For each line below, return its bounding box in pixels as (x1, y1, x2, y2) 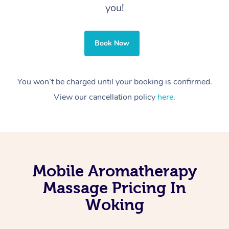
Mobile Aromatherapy (32, 162, 197, 180)
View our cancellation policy (54, 91, 157, 103)
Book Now (95, 38, 129, 49)
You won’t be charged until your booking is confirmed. (17, 76, 212, 88)
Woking (85, 196, 144, 214)
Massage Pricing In (43, 179, 186, 197)
